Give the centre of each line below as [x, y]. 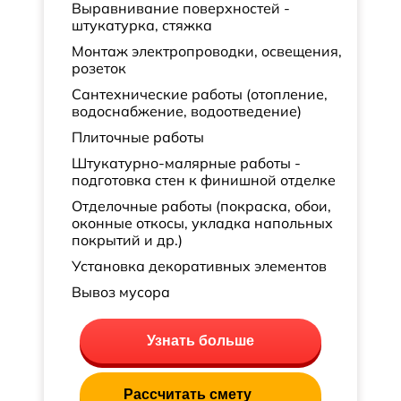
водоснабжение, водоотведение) [187, 111]
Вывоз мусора [121, 292]
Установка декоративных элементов [199, 266]
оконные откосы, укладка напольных [202, 223]
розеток [99, 68]
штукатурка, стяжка [142, 25]
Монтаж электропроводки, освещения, [207, 51]
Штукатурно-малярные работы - [186, 163]
